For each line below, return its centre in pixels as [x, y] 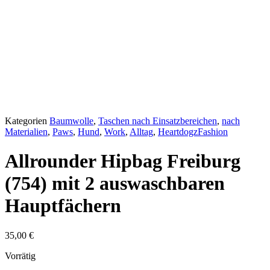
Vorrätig [20, 256]
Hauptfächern [63, 206]
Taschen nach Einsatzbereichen [158, 121]
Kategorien [26, 121]
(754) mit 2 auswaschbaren [115, 184]
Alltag [141, 132]
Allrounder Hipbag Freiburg [123, 161]
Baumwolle [71, 121]
